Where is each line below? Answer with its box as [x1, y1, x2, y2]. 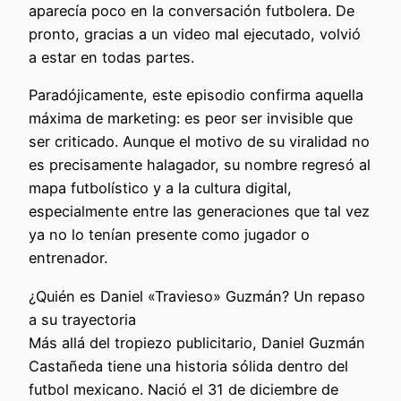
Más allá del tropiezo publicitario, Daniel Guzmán [29, 333, 365, 352]
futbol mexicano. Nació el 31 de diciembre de [29, 380, 338, 398]
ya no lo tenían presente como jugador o [29, 226, 310, 244]
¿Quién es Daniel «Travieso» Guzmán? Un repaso [29, 286, 365, 305]
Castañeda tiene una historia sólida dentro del [29, 356, 348, 375]
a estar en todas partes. [29, 48, 194, 67]
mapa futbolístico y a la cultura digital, [29, 179, 292, 198]
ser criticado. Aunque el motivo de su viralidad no [29, 132, 370, 151]
